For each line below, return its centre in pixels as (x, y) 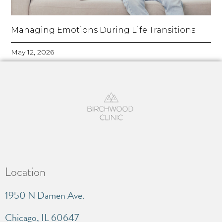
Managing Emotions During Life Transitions (103, 30)
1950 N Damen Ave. (45, 195)
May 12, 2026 (33, 52)
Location (25, 172)
